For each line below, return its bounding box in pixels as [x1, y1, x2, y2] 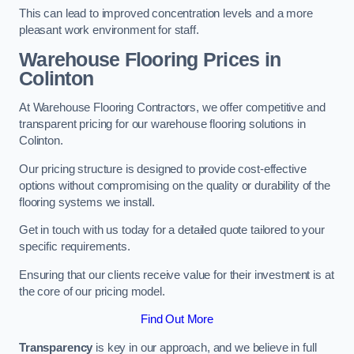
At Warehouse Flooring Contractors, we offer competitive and [19, 101, 326, 115]
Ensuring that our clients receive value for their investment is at [19, 268, 334, 281]
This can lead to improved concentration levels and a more [19, 7, 313, 21]
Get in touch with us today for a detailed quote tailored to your [19, 224, 325, 237]
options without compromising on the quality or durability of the [19, 179, 330, 192]
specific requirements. [19, 240, 130, 254]
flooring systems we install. [19, 195, 155, 209]
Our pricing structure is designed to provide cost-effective [19, 162, 307, 175]
